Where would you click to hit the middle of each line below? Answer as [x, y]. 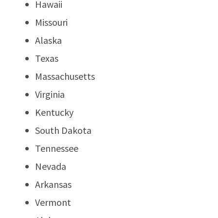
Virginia [50, 94]
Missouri [51, 22]
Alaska [48, 40]
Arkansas [53, 184]
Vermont [53, 202]
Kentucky [54, 112]
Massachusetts [65, 76]
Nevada [51, 166]
